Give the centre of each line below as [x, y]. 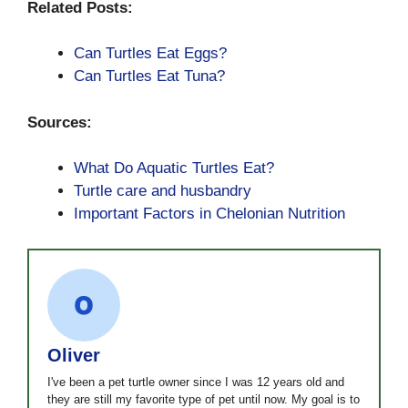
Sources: [60, 122]
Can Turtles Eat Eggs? [150, 54]
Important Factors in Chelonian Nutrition [209, 214]
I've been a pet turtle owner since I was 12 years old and [196, 382]
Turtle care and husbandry [163, 191]
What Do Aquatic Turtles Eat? [174, 168]
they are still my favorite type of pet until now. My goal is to [204, 399]
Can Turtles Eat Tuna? [149, 76]
